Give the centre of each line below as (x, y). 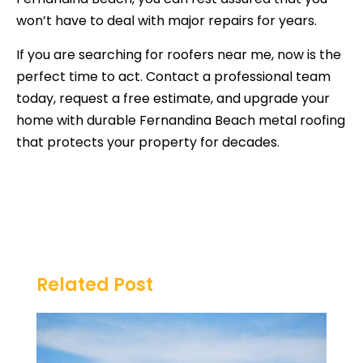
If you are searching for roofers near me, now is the (179, 54)
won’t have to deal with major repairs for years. (167, 21)
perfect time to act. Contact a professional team (173, 76)
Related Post (95, 285)
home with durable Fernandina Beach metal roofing (181, 120)
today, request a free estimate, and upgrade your (173, 98)
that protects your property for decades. (148, 142)
